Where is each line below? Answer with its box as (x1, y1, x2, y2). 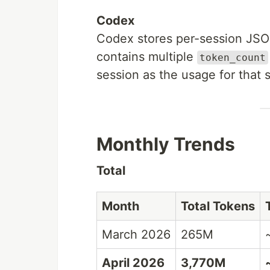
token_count (199, 52, 266, 63)
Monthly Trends (96, 133, 235, 155)
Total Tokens (181, 199, 255, 213)
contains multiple (96, 49, 197, 64)
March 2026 (102, 227, 171, 242)
